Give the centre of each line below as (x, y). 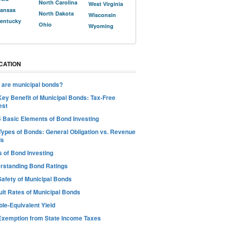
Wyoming (101, 26)
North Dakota (56, 13)
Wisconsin (102, 15)
